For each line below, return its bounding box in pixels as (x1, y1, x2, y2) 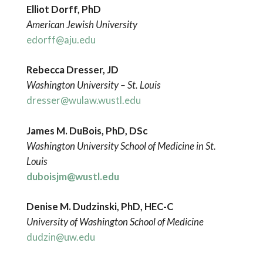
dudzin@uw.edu (26, 230, 95, 243)
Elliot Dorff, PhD (26, 3, 101, 16)
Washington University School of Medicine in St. (26, 139, 216, 152)
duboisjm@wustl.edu (26, 170, 119, 183)
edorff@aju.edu (26, 33, 96, 46)
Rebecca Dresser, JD (26, 63, 119, 76)
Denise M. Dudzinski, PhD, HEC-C (26, 200, 174, 213)
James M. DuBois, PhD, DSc (26, 124, 147, 137)
